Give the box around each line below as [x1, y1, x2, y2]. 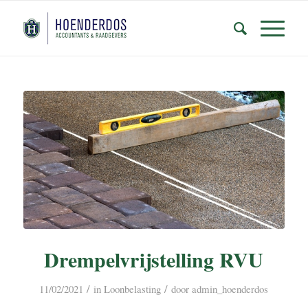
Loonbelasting [104, 282, 162, 296]
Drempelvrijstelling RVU [44, 244, 264, 275]
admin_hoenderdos [192, 282, 269, 296]
